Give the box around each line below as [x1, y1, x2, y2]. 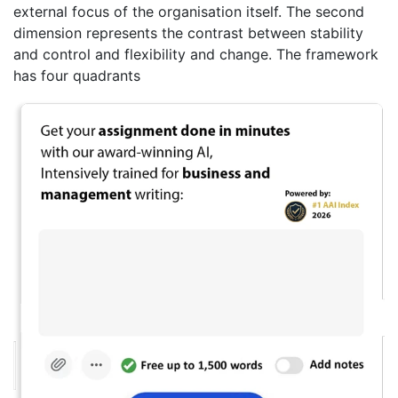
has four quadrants [13, 67, 140, 85]
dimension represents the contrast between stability [13, 24, 363, 43]
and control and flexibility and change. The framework [13, 45, 378, 64]
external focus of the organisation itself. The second [13, 3, 364, 21]
